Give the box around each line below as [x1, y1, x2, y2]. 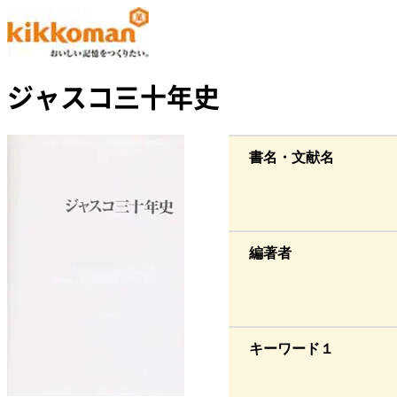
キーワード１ [249, 341, 335, 357]
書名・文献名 [249, 150, 335, 166]
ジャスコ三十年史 [7, 76, 220, 117]
